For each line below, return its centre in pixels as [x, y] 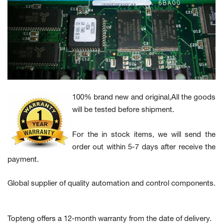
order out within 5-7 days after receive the [144, 147]
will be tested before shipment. [123, 110]
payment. [23, 160]
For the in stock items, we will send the [144, 135]
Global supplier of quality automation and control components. [111, 183]
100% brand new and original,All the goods [144, 97]
